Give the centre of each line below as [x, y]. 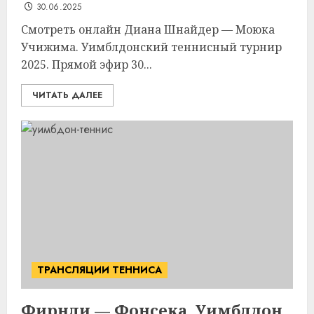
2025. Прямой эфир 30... [87, 64]
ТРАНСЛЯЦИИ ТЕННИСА [100, 270]
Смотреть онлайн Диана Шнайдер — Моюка [148, 29]
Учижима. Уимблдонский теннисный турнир [151, 47]
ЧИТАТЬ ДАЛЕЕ [67, 95]
